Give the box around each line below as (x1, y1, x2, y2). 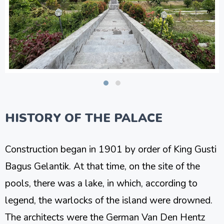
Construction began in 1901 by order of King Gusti (5, 143, 216, 156)
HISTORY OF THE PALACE (5, 110, 162, 126)
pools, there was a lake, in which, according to (5, 177, 197, 190)
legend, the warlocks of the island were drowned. (5, 194, 212, 207)
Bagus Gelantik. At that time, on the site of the (5, 160, 200, 173)
